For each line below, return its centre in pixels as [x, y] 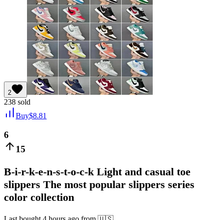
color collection [39, 197]
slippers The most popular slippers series [99, 185]
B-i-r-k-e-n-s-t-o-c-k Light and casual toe [97, 172]
